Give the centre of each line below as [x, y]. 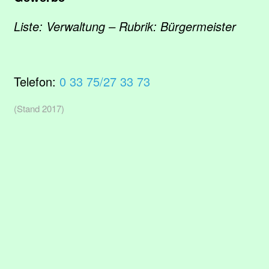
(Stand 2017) [39, 108]
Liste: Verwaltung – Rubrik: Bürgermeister [125, 26]
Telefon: [37, 81]
